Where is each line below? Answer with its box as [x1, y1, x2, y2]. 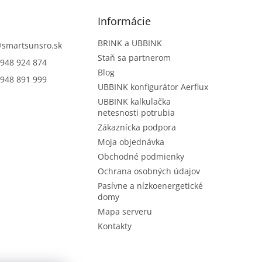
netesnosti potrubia [98, 107, 175, 119]
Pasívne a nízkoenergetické [98, 180, 204, 192]
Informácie [98, 14, 151, 29]
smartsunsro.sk [1, 40, 62, 51]
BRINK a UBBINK [98, 37, 163, 49]
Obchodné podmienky [98, 151, 185, 163]
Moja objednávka [98, 136, 165, 148]
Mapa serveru [98, 206, 153, 218]
